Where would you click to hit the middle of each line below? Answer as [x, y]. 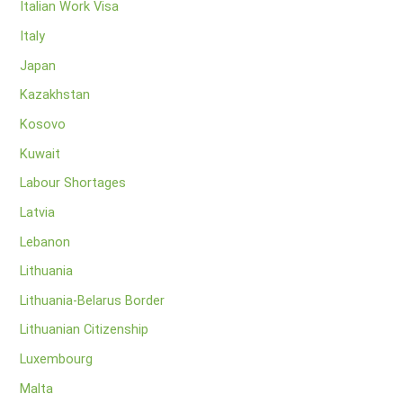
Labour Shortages [73, 183]
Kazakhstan [55, 95]
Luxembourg [57, 359]
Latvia [38, 212]
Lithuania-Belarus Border [93, 300]
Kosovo [43, 124]
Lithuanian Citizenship [85, 330]
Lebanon [45, 242]
